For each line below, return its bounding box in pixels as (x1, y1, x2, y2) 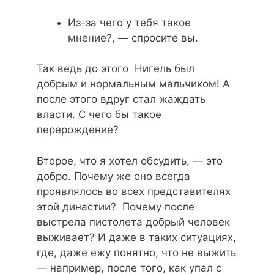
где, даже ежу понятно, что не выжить (37, 246, 236, 259)
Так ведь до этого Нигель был (37, 62, 194, 75)
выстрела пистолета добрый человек (37, 215, 230, 228)
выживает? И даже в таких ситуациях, (37, 231, 236, 243)
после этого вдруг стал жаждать (37, 93, 206, 106)
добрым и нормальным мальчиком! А (37, 78, 230, 91)
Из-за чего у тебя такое (68, 16, 191, 29)
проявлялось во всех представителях (37, 185, 231, 198)
